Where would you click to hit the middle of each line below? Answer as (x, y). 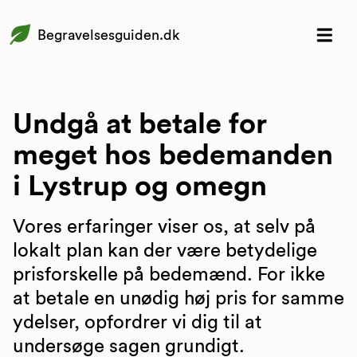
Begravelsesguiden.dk (108, 35)
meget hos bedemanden (173, 155)
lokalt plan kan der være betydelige (165, 251)
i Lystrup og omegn (140, 186)
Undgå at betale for (140, 124)
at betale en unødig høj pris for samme (178, 299)
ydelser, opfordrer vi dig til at (137, 323)
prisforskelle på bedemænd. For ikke (169, 275)
